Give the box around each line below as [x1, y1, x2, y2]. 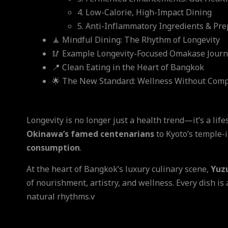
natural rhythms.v [26, 190, 95, 203]
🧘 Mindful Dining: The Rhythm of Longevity [52, 34, 220, 46]
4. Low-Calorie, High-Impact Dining [77, 6, 212, 19]
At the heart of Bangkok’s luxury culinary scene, [26, 163, 211, 176]
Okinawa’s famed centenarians [26, 128, 154, 140]
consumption [26, 141, 80, 154]
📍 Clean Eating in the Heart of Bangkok [52, 61, 204, 74]
